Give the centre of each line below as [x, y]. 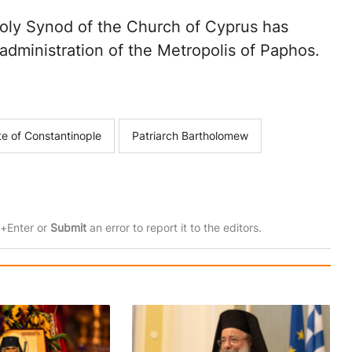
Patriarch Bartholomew [190, 136]
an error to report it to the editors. [174, 228]
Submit [68, 228]
